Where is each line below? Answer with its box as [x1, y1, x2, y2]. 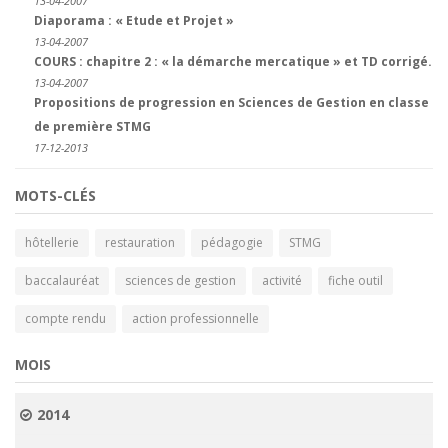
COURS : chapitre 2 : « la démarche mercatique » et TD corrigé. [34, 53, 432, 70]
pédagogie [201, 234, 263, 251]
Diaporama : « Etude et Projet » [34, 12, 234, 29]
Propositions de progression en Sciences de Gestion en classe [34, 94, 429, 111]
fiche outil [328, 272, 383, 289]
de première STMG [34, 118, 151, 135]
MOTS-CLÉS [15, 186, 96, 205]
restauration [105, 234, 175, 251]
